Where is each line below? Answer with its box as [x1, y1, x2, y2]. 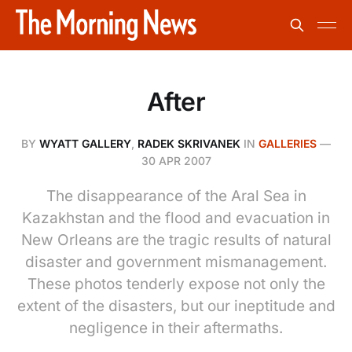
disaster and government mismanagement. [25, 253, 327, 271]
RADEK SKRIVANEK [137, 137, 240, 150]
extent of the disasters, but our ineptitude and [16, 297, 335, 315]
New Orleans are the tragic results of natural [20, 231, 332, 249]
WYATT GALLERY [39, 137, 131, 150]
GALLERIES [258, 137, 317, 150]
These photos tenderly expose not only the [27, 275, 325, 293]
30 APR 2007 [141, 154, 211, 167]
